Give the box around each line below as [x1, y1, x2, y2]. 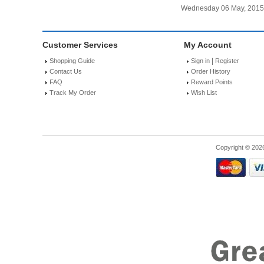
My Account [184, 40, 232, 50]
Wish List [191, 89, 217, 97]
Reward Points [191, 78, 233, 86]
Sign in [191, 57, 210, 65]
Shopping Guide [49, 57, 95, 65]
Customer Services [42, 40, 118, 50]
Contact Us [49, 68, 82, 75]
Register [215, 57, 239, 65]
